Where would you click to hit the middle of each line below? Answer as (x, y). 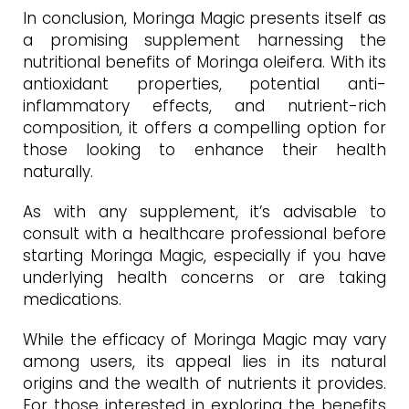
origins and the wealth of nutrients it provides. (204, 384)
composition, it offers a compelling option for (204, 128)
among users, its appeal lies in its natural (204, 362)
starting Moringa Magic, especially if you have (204, 256)
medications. (72, 300)
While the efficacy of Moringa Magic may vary (204, 340)
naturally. (58, 172)
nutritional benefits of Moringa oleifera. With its (204, 63)
